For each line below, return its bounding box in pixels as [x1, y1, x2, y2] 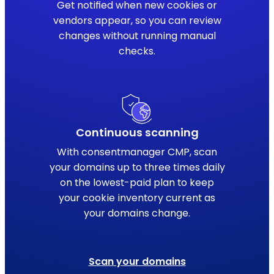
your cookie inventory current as [59, 190, 215, 205]
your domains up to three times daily [49, 160, 225, 174]
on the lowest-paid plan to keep [60, 175, 214, 190]
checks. [119, 43, 155, 58]
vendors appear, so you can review [53, 13, 221, 28]
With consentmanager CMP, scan [57, 144, 217, 159]
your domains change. [84, 206, 190, 220]
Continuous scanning [75, 124, 199, 140]
